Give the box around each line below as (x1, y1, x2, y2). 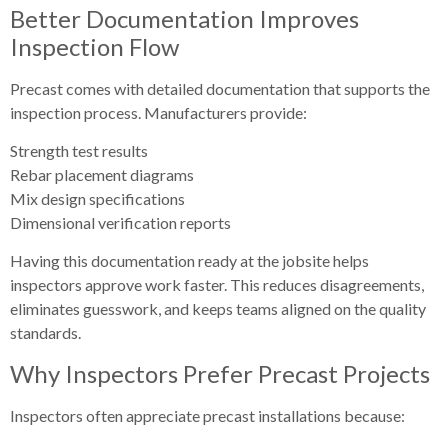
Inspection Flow (10, 31, 179, 61)
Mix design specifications (10, 188, 185, 208)
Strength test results (10, 140, 148, 160)
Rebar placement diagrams (10, 164, 194, 184)
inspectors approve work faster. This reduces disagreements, (10, 275, 424, 295)
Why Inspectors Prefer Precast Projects (10, 358, 430, 388)
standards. (10, 323, 81, 343)
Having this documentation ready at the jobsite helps (10, 251, 369, 271)
